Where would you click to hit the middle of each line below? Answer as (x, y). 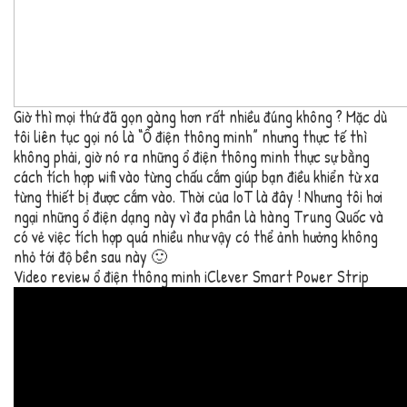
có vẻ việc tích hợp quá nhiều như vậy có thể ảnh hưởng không (196, 237)
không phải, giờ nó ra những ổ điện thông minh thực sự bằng (192, 157)
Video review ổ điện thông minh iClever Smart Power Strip (191, 277)
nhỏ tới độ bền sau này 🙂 (90, 257)
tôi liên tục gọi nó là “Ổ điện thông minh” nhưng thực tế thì (190, 137)
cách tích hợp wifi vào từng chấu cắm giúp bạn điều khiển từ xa (196, 177)
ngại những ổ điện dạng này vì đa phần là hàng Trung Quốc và (199, 217)
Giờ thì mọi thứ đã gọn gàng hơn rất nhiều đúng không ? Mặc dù (200, 117)
